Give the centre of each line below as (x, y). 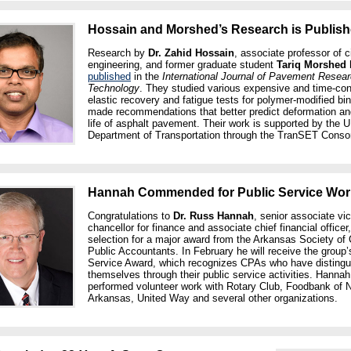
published (109, 76)
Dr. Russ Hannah (213, 216)
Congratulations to (130, 216)
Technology (114, 88)
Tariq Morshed (311, 65)
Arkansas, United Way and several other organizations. (213, 298)
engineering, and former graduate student (182, 65)
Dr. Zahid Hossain (191, 53)
